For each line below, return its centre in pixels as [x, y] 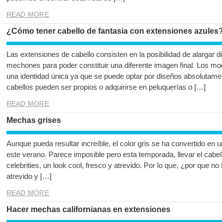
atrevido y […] [29, 176]
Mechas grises [33, 120]
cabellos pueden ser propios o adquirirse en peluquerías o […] [106, 87]
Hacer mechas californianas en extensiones [88, 210]
